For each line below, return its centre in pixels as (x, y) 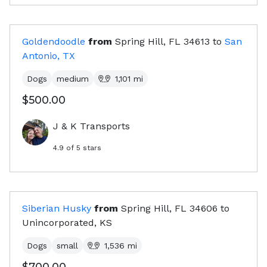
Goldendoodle (54, 42)
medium (73, 79)
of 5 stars (83, 148)
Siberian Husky (57, 209)
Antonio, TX (49, 56)
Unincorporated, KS (67, 223)
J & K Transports (91, 126)
